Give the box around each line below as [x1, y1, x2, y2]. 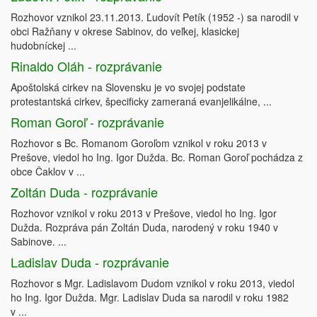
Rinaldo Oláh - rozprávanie [11, 57, 162, 75]
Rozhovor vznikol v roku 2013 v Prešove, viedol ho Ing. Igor [11, 206, 277, 220]
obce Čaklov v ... [11, 164, 85, 178]
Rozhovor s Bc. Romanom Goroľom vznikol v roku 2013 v [11, 136, 267, 150]
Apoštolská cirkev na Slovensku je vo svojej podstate [11, 80, 246, 94]
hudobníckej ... [11, 38, 76, 52]
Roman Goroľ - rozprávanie [11, 113, 164, 131]
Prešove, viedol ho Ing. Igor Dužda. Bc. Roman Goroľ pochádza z [11, 150, 303, 164]
